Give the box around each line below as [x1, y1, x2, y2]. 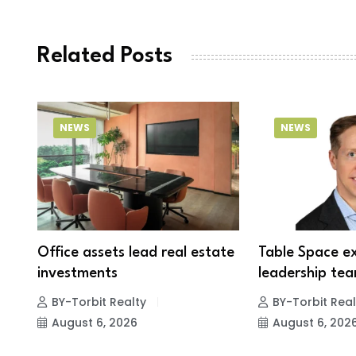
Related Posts [37, 45, 172, 68]
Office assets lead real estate [37, 245, 234, 260]
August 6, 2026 [52, 314, 137, 331]
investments [37, 265, 118, 281]
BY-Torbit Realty [52, 293, 146, 310]
